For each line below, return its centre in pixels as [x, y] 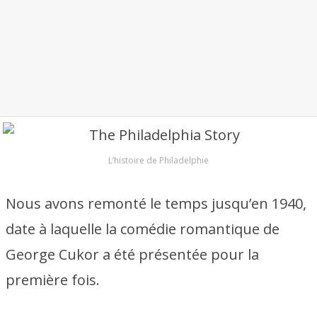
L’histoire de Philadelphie [158, 160]
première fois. [53, 280]
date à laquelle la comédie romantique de [143, 229]
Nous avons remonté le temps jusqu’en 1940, [156, 203]
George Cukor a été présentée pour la [132, 254]
